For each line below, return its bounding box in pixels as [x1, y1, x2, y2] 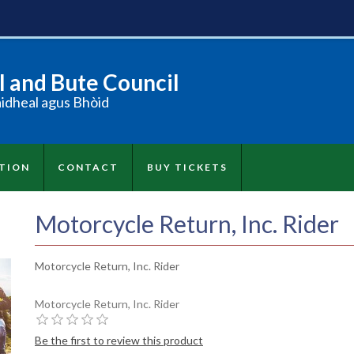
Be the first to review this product [35, 333, 203, 347]
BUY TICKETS [146, 160, 228, 173]
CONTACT [58, 160, 119, 173]
